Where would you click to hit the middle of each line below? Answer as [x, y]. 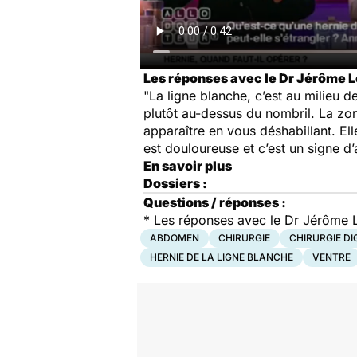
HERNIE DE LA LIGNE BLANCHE [222, 257]
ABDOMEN [175, 238]
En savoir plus [188, 166]
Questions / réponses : [215, 202]
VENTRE [331, 257]
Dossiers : [175, 183]
